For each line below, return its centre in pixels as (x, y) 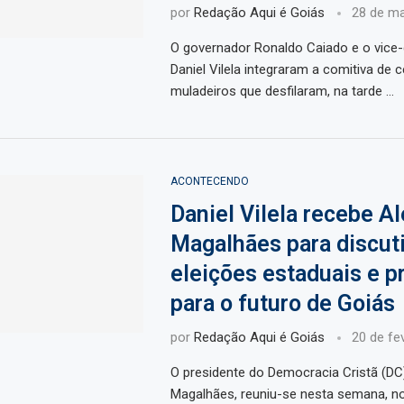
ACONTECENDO (209, 182)
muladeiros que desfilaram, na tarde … (282, 92)
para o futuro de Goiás (282, 304)
